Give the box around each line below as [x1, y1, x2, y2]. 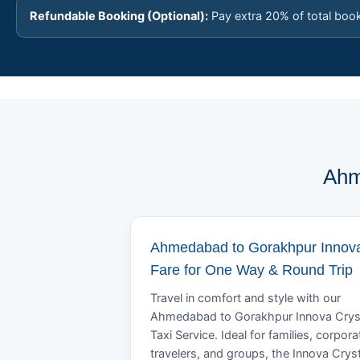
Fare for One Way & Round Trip [150, 262, 353, 278]
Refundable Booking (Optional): [30, 9, 208, 23]
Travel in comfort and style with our [150, 291, 341, 305]
